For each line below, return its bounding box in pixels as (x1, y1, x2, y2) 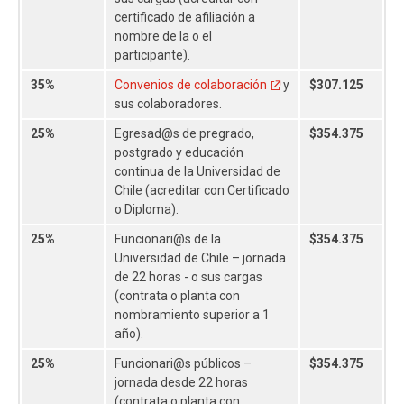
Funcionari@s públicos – (115, 355, 252, 371)
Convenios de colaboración (115, 77, 267, 92)
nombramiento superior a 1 (115, 307, 270, 322)
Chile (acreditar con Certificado (115, 182, 289, 197)
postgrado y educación (115, 144, 243, 160)
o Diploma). (115, 201, 179, 216)
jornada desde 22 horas (115, 374, 248, 390)
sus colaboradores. (115, 96, 222, 111)
